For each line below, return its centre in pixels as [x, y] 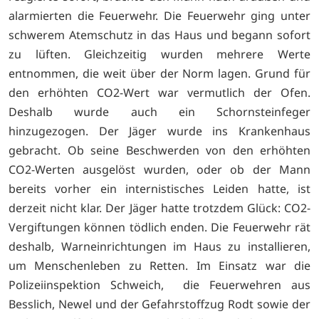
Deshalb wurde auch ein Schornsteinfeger [159, 112]
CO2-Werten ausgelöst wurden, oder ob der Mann [159, 170]
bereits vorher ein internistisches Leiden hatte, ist [159, 189]
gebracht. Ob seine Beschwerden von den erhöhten [159, 151]
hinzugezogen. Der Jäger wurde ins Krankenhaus [159, 131]
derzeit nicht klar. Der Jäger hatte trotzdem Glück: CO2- [159, 208]
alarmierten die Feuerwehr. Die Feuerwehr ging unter [159, 16]
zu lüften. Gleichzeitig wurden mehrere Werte [159, 54]
